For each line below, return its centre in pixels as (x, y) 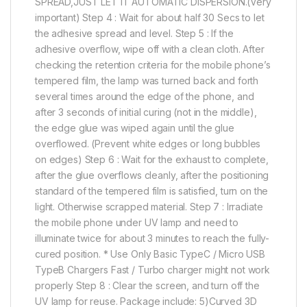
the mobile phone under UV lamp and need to (137, 222)
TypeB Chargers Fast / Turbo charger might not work (152, 269)
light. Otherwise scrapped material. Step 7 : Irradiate (149, 206)
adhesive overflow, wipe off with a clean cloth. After (150, 49)
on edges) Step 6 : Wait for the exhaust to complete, (152, 159)
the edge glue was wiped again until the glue (135, 127)
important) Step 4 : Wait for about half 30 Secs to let (150, 17)
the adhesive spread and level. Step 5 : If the (134, 33)
